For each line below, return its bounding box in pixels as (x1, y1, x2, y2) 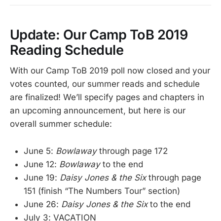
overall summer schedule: (10, 119, 112, 129)
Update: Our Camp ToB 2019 (10, 26, 188, 43)
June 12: (24, 159, 59, 169)
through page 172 (97, 146, 168, 156)
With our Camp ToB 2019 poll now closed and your (10, 66, 210, 76)
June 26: (24, 199, 61, 209)
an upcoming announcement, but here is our (10, 106, 185, 116)
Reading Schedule (10, 41, 124, 58)
